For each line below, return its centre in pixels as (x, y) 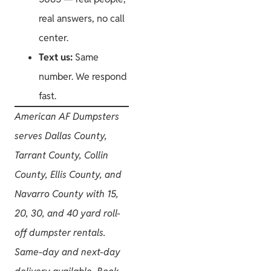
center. (54, 38)
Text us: (56, 57)
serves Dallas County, (61, 135)
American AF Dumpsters (67, 116)
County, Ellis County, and (68, 174)
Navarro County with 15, (67, 194)
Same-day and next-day (67, 252)
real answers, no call (82, 18)
